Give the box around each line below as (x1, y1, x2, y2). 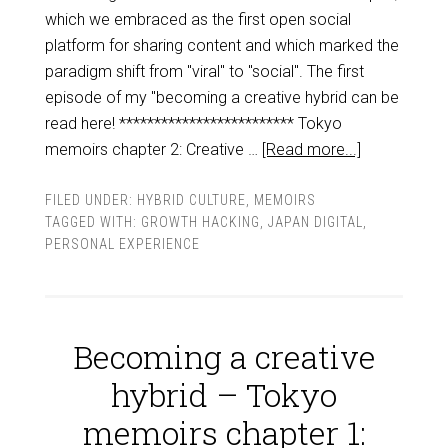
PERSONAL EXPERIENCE (44, 236, 200, 252)
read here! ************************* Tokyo (44, 114, 342, 133)
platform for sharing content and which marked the (44, 36, 399, 55)
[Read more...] (261, 140, 361, 159)
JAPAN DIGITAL (267, 214, 363, 230)
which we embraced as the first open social (44, 10, 351, 29)
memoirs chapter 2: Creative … (44, 140, 262, 159)
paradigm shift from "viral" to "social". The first (44, 62, 364, 81)
